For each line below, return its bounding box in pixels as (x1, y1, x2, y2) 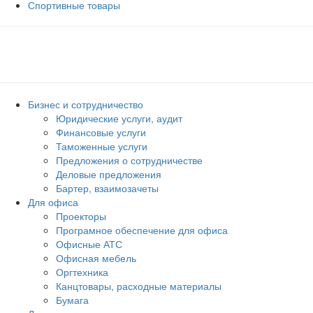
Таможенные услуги (56, 139, 147, 153)
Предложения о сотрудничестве (56, 153, 203, 167)
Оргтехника (56, 265, 108, 279)
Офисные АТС (56, 237, 122, 251)
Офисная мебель (56, 251, 136, 265)
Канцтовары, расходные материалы (56, 279, 221, 293)
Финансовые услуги (56, 125, 146, 139)
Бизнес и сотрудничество (28, 97, 143, 111)
